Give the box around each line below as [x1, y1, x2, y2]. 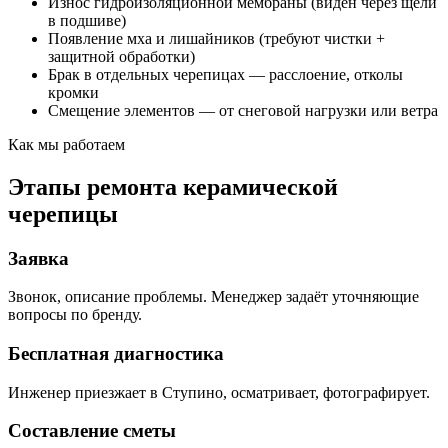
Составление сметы [8, 420, 176, 442]
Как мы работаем [8, 135, 125, 153]
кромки [48, 83, 99, 101]
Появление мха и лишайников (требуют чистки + [48, 29, 385, 47]
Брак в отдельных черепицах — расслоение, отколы [48, 65, 403, 83]
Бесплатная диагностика [8, 342, 224, 364]
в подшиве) [48, 11, 126, 29]
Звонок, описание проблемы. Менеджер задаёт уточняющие [8, 288, 419, 306]
